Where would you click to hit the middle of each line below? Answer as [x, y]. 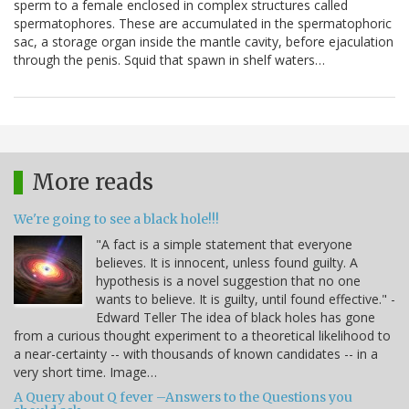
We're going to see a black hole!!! [116, 220]
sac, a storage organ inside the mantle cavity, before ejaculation [204, 42]
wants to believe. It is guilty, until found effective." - [246, 299]
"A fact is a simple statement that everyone [224, 245]
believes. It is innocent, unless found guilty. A [227, 263]
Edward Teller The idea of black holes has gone [236, 318]
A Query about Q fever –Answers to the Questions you [183, 398]
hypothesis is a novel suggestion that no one [228, 281]
